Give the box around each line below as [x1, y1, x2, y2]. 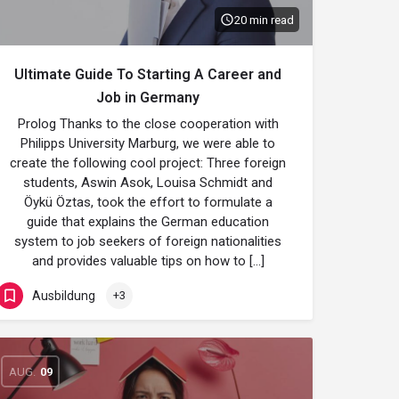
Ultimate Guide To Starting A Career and [14, 66, 281, 83]
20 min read [234, 12, 294, 27]
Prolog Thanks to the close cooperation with [17, 116, 279, 132]
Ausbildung [32, 288, 95, 303]
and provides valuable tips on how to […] [31, 253, 265, 269]
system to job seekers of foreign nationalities [14, 233, 281, 249]
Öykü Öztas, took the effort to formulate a [23, 194, 273, 210]
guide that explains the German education [27, 214, 269, 230]
